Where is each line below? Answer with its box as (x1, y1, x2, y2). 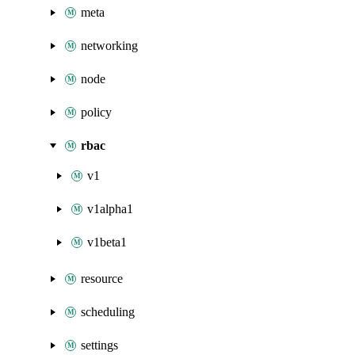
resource (81, 272, 123, 285)
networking (81, 39, 138, 52)
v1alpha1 (87, 202, 133, 216)
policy (81, 105, 112, 119)
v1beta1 (87, 235, 127, 249)
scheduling (81, 305, 135, 319)
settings (81, 338, 118, 352)
